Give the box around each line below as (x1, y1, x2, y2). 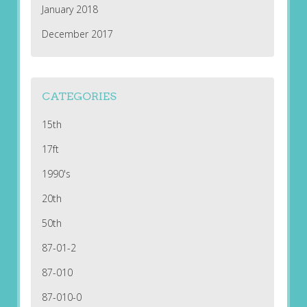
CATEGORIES (41, 90, 116, 103)
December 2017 (41, 27, 113, 41)
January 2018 (41, 3, 98, 16)
